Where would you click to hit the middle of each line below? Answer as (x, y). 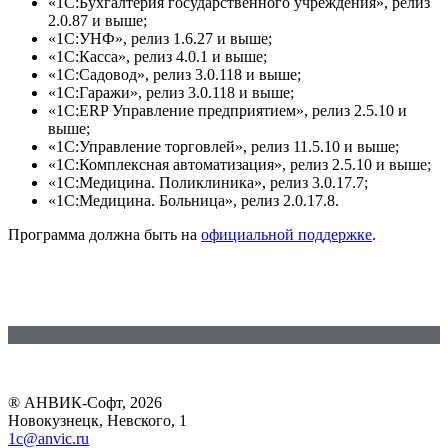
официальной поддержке (286, 234)
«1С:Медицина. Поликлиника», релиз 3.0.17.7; (208, 182)
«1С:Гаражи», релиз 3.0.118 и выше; (171, 92)
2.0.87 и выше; (97, 20)
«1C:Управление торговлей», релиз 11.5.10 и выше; (223, 146)
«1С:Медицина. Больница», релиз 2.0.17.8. (193, 200)
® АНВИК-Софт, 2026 (85, 402)
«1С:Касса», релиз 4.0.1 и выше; (157, 56)
